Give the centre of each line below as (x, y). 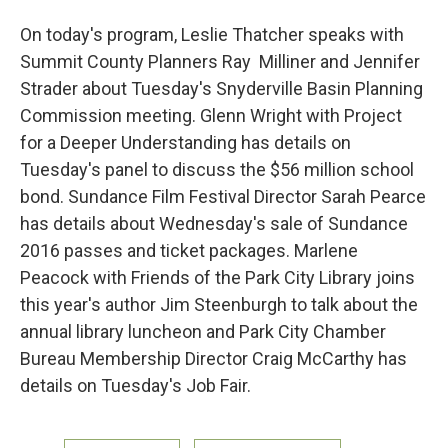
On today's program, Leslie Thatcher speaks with (212, 34)
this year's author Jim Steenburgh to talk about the (219, 304)
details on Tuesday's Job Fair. (135, 385)
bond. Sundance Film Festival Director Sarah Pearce (223, 196)
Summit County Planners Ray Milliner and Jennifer (220, 61)
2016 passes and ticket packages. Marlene (189, 250)
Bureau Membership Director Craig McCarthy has (213, 358)
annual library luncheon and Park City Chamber (203, 331)
